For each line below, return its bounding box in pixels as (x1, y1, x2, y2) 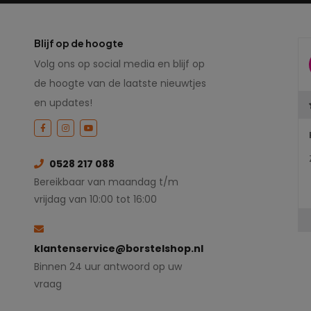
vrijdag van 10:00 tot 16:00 (34, 192, 157, 207)
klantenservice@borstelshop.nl (34, 242, 203, 256)
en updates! (34, 96, 92, 110)
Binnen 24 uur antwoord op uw (34, 260, 182, 274)
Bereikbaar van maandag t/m (34, 175, 178, 190)
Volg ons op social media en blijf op (34, 57, 205, 72)
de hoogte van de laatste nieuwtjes (34, 76, 206, 91)
